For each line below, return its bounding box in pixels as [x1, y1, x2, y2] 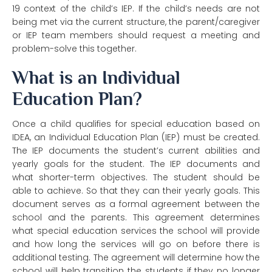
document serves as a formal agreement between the [12, 198, 260, 211]
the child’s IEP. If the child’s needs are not [72, 2, 260, 15]
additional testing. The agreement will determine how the [12, 251, 260, 264]
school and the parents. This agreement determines [12, 211, 260, 224]
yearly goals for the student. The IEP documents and [12, 158, 260, 171]
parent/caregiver [186, 16, 260, 29]
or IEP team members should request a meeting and [12, 29, 260, 42]
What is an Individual [12, 67, 180, 89]
